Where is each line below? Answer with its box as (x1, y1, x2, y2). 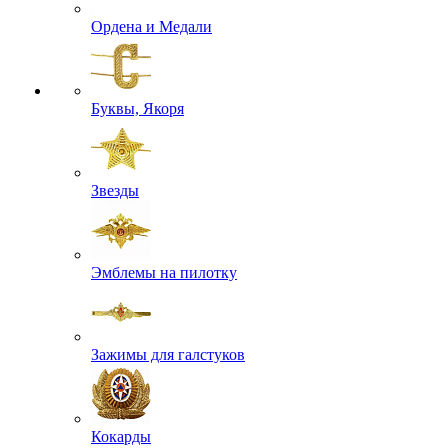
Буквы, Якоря (91, 100, 184, 117)
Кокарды (91, 428, 151, 445)
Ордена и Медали (91, 18, 212, 35)
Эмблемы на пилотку (91, 264, 237, 281)
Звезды (91, 182, 139, 199)
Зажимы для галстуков (91, 346, 245, 363)
